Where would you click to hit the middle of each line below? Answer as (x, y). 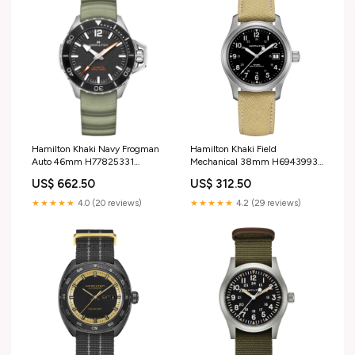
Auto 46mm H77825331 (83, 162)
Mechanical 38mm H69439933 (257, 162)
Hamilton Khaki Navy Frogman (95, 149)
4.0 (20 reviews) (109, 204)
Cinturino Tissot (65, 175)
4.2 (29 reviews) (267, 204)
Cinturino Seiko (223, 175)
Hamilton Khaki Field (233, 149)
